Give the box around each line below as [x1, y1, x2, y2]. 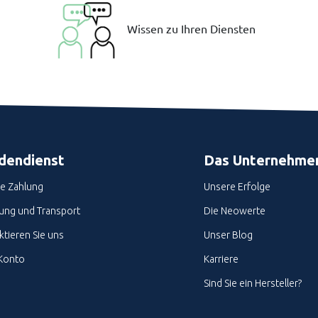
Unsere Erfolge [203, 181, 270, 192]
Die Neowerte [203, 205, 265, 216]
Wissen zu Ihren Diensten [127, 21, 256, 36]
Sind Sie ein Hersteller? [203, 278, 302, 289]
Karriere [203, 253, 238, 265]
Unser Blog [203, 229, 253, 241]
